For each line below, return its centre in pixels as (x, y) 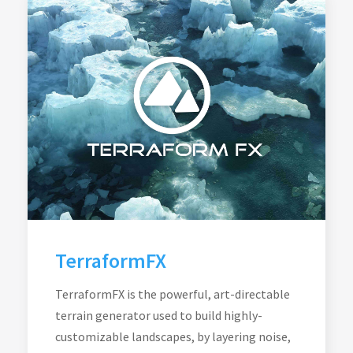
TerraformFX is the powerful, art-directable (173, 294)
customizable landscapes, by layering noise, (173, 336)
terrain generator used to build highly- (159, 315)
